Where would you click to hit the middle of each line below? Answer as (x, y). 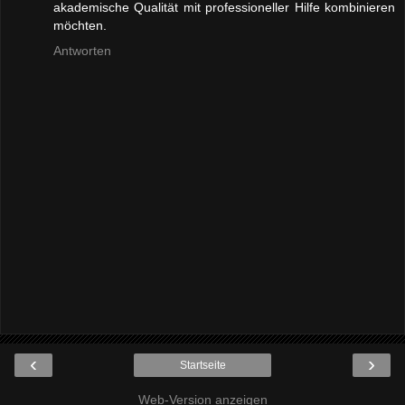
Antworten (82, 51)
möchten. (80, 26)
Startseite (202, 365)
